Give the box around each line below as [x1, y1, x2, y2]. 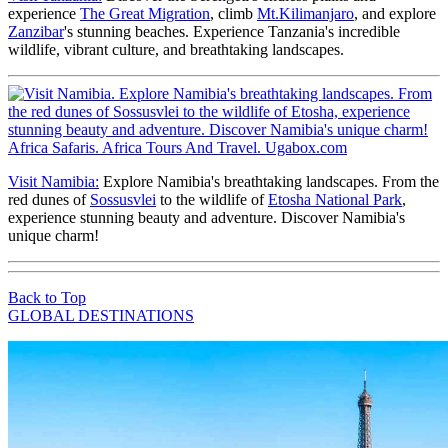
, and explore [354, 4, 436, 22]
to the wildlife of [156, 190, 268, 208]
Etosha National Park [268, 190, 402, 208]
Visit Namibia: [8, 172, 99, 190]
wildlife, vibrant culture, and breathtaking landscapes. [8, 40, 344, 58]
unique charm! [8, 226, 99, 244]
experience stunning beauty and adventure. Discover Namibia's [8, 208, 405, 226]
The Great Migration [80, 4, 210, 22]
